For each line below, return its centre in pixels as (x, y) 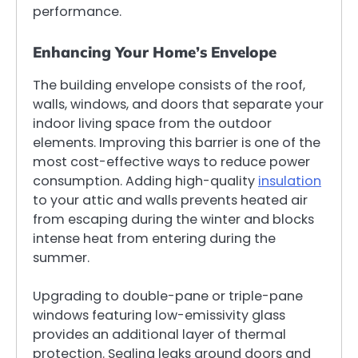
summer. (61, 258)
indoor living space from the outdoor (152, 124)
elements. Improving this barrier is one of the (177, 143)
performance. (77, 11)
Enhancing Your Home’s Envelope (155, 52)
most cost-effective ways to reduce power (171, 162)
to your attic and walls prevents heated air (170, 201)
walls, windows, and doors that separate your (178, 105)
